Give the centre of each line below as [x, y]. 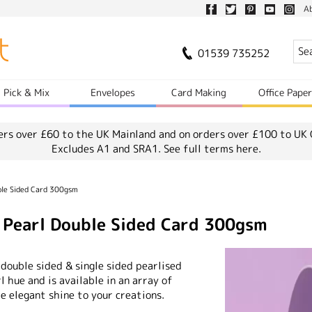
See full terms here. [212, 149]
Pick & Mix [27, 92]
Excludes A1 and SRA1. [107, 149]
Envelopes [113, 92]
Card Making [199, 92]
